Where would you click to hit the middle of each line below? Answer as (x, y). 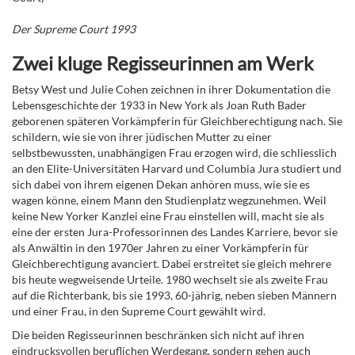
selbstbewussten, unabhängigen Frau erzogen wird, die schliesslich (174, 153)
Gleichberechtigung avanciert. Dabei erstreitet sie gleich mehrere (172, 264)
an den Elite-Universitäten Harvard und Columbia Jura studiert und (177, 169)
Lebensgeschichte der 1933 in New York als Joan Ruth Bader (159, 105)
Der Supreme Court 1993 (74, 29)
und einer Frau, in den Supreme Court (104, 311)
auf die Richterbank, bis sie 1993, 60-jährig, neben (134, 296)
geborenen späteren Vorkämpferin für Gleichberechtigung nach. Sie (177, 121)
